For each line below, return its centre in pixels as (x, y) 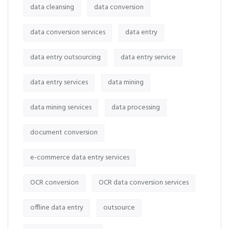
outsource (119, 208)
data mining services (61, 108)
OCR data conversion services (144, 183)
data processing (136, 108)
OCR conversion (54, 183)
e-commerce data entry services (80, 158)
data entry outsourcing (65, 58)
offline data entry (57, 208)
